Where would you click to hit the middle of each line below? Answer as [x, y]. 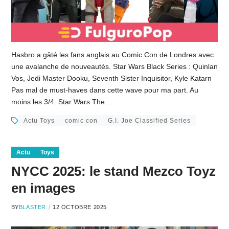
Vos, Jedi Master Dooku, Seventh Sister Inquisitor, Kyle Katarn [111, 78]
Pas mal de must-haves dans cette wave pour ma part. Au [105, 90]
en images [43, 188]
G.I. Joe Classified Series [149, 121]
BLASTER [32, 207]
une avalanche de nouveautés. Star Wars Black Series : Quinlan [114, 67]
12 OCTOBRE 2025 [80, 207]
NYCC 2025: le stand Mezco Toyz [113, 171]
